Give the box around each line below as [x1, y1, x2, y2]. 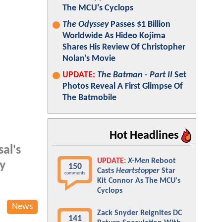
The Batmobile [62, 93, 116, 103]
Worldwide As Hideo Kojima [62, 31, 166, 41]
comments [64, 170, 85, 176]
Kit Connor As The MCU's [97, 177, 180, 185]
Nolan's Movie [62, 54, 115, 63]
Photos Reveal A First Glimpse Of [62, 82, 183, 91]
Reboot [149, 157, 176, 165]
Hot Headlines [110, 130, 181, 142]
